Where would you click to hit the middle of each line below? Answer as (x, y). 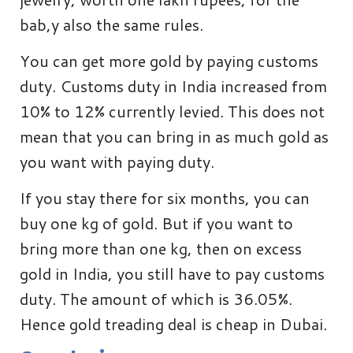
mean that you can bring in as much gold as (174, 136)
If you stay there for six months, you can (165, 197)
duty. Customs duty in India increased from (173, 85)
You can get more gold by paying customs (169, 60)
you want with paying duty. (117, 161)
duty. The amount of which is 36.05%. (156, 298)
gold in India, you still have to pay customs (172, 273)
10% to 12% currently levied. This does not (172, 111)
